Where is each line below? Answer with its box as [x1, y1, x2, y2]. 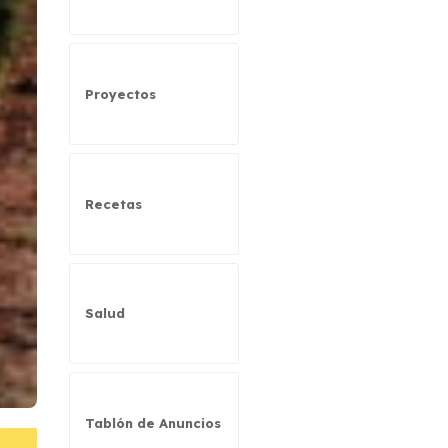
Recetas [84, 195, 142, 212]
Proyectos [84, 86, 156, 103]
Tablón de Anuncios [84, 415, 221, 432]
